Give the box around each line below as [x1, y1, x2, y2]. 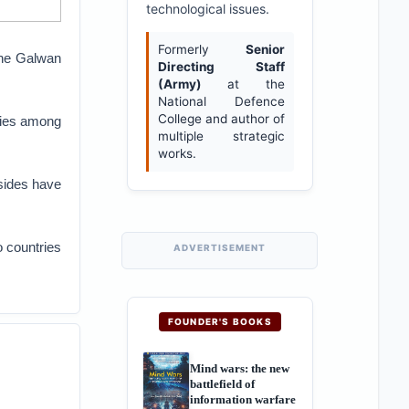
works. [157, 146, 196, 161]
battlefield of [189, 376, 255, 391]
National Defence [157, 94, 285, 109]
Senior [245, 42, 285, 57]
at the [201, 77, 285, 91]
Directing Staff [157, 59, 285, 74]
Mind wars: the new [189, 361, 289, 375]
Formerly [157, 42, 246, 57]
